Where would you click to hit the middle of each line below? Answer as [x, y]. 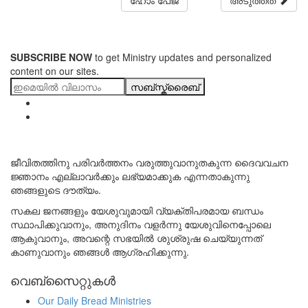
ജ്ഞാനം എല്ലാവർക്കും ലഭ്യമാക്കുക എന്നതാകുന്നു [130, 176]
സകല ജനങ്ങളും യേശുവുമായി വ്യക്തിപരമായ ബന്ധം [137, 210]
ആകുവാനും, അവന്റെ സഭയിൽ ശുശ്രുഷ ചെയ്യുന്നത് [136, 238]
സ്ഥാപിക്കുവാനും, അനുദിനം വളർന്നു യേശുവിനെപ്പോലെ [141, 224]
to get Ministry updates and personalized [182, 57]
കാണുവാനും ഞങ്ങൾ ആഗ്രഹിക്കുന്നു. [100, 251]
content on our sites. [55, 70]
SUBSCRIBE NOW [51, 57]
